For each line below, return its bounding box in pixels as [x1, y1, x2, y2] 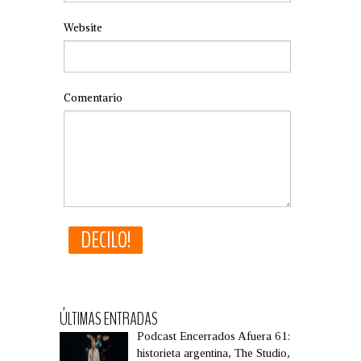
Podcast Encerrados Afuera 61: [137, 330, 291, 342]
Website [64, 21, 102, 35]
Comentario [64, 91, 122, 105]
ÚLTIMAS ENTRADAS [60, 307, 158, 331]
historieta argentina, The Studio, [137, 346, 291, 359]
